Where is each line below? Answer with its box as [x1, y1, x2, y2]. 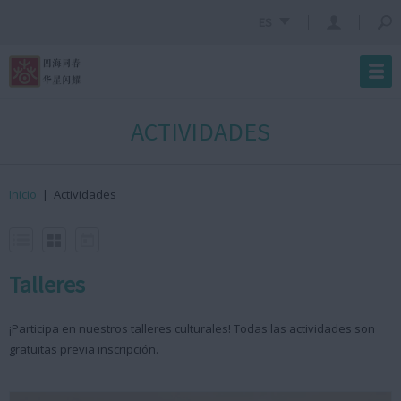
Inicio [9, 186, 37, 202]
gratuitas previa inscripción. [9, 341, 158, 357]
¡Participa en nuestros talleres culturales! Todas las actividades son [9, 320, 375, 337]
